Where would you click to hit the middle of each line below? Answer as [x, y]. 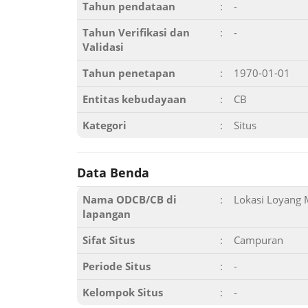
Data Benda [113, 173]
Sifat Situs [109, 240]
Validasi [103, 47]
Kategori [104, 125]
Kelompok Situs [123, 292]
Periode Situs [117, 266]
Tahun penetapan [129, 73]
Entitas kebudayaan [134, 99]
